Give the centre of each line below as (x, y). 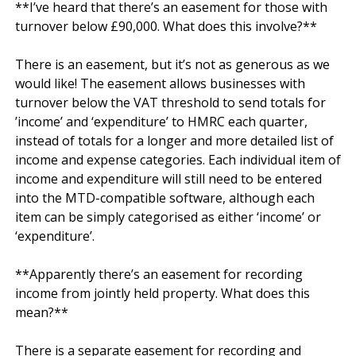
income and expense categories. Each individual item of (178, 159)
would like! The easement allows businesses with (160, 83)
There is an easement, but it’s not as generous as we (172, 64)
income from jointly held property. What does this (163, 293)
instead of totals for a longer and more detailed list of (174, 140)
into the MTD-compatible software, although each (165, 197)
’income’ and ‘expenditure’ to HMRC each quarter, (161, 121)
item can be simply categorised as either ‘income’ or (168, 217)
